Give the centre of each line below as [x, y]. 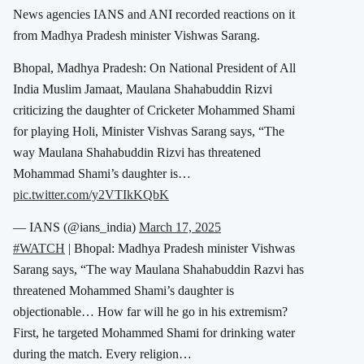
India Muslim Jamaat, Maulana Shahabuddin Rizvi [143, 89]
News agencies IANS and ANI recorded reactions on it [154, 14]
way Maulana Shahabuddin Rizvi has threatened [137, 152]
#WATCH [39, 248]
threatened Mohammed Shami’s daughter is [123, 290]
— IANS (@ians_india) [76, 227]
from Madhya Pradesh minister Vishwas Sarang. [136, 35]
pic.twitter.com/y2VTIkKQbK [91, 194]
